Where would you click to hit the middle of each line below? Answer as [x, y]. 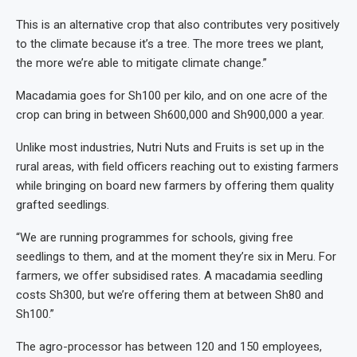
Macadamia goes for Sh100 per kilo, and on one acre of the [172, 96]
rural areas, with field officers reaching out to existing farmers [177, 167]
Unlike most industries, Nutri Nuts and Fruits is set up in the [170, 147]
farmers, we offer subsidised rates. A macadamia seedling [169, 276]
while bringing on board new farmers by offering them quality [175, 186]
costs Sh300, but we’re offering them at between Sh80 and [170, 295]
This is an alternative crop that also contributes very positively [178, 25]
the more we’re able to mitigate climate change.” [141, 63]
